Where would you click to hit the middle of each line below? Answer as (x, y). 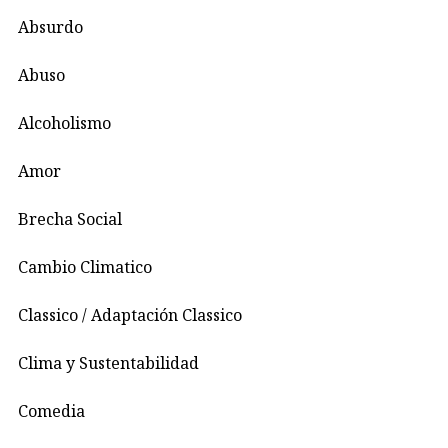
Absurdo (50, 27)
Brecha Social (70, 219)
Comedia (51, 411)
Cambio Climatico (85, 267)
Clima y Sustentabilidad (108, 363)
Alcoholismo (64, 123)
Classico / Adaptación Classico (130, 315)
